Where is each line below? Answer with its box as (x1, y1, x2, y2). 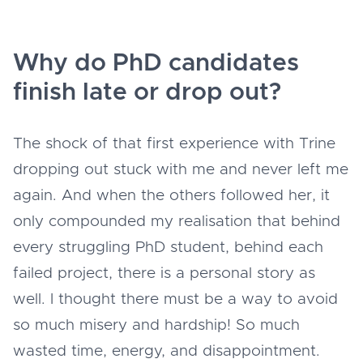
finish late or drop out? (13, 79, 281, 105)
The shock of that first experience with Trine (13, 135, 335, 152)
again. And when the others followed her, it (13, 187, 330, 203)
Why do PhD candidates (13, 50, 299, 75)
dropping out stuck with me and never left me (13, 161, 348, 177)
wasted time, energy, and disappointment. (13, 343, 325, 359)
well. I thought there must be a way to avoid (13, 291, 338, 307)
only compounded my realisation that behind (13, 213, 340, 229)
